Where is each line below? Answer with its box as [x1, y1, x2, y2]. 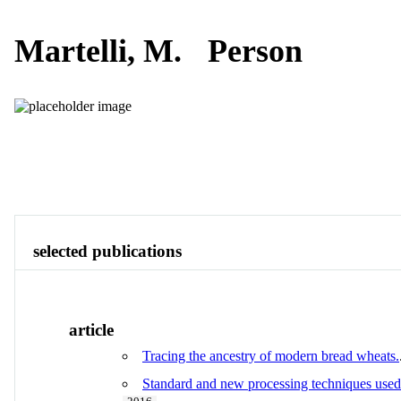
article [69, 320, 114, 340]
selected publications [33, 241, 182, 260]
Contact [144, 176, 188, 192]
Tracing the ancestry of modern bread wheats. [142, 348, 399, 364]
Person [208, 32, 303, 69]
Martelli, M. [14, 32, 190, 69]
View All [206, 176, 257, 192]
